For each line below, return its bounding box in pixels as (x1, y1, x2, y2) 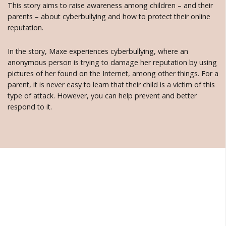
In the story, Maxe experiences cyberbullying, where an (8, 46, 188, 56)
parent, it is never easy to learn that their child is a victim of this (8, 80, 215, 90)
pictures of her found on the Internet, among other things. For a (8, 69, 218, 79)
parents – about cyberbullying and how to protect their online (8, 12, 210, 22)
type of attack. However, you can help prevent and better (8, 91, 197, 101)
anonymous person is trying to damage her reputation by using (8, 58, 217, 68)
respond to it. (8, 102, 52, 112)
